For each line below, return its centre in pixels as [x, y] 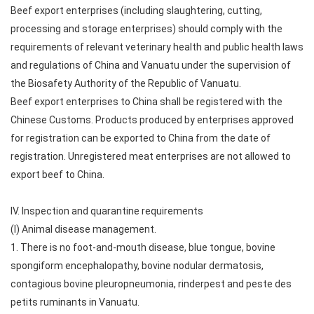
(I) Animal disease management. [83, 229]
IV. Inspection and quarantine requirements [107, 211]
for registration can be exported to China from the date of [141, 138]
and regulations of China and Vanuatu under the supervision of [151, 65]
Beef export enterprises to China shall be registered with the [146, 102]
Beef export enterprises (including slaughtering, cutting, [136, 11]
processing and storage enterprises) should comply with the [146, 29]
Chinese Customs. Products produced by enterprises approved [152, 120]
